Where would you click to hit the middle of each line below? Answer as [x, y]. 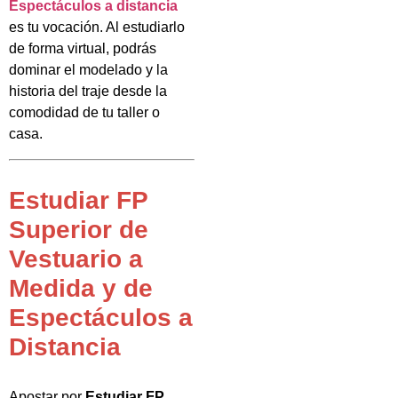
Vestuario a [76, 259]
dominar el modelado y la [88, 70]
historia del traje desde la [88, 92]
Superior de [79, 230]
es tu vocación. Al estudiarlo [97, 28]
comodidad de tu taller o [84, 113]
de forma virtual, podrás [83, 49]
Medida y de [81, 289]
